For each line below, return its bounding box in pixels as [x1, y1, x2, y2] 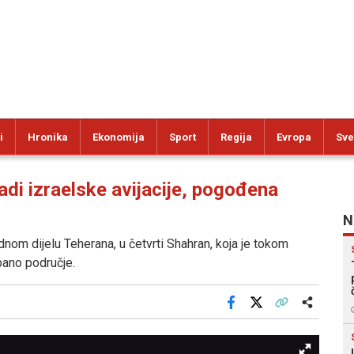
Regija [220, 131, 252, 143]
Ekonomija [92, 131, 145, 143]
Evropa [277, 131, 311, 143]
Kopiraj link [280, 307, 331, 319]
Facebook [229, 307, 277, 319]
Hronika [28, 131, 68, 143]
